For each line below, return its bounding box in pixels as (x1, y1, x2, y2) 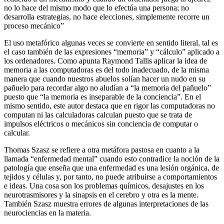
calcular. (4, 128, 30, 137)
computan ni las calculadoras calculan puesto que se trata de (4, 110, 192, 119)
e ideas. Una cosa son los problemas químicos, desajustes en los (4, 181, 204, 190)
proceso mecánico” (4, 21, 64, 30)
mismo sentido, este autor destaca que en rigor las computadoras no (4, 101, 215, 110)
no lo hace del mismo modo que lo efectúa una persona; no (4, 3, 189, 12)
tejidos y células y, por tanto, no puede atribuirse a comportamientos (4, 172, 217, 181)
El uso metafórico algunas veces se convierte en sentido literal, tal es (4, 38, 218, 47)
